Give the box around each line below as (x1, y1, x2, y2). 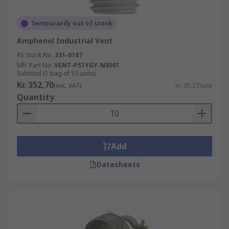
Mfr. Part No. (17, 61, 53, 70)
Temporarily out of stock (31, 19, 112, 28)
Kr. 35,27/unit (175, 81, 212, 90)
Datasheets (96, 159, 140, 169)
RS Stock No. (17, 51, 53, 59)
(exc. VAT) (54, 81, 81, 90)
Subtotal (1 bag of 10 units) (17, 69, 96, 78)
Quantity (17, 91, 54, 103)
